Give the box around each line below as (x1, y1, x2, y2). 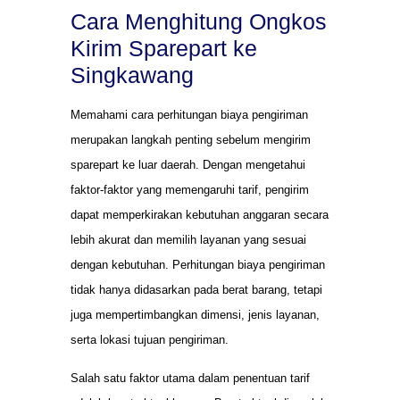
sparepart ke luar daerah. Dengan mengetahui (71, 158, 305, 172)
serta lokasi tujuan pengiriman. (71, 333, 229, 347)
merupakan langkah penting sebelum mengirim (71, 133, 311, 147)
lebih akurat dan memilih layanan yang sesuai (71, 233, 306, 247)
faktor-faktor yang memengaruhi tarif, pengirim (71, 183, 309, 197)
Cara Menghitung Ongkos (71, 9, 327, 35)
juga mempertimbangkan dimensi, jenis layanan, (71, 308, 320, 322)
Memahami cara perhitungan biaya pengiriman (71, 108, 308, 122)
